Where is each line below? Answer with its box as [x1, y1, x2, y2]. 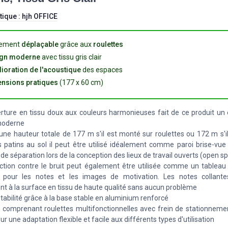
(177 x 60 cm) [58, 78, 103, 87]
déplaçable [21, 40, 59, 48]
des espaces [80, 65, 123, 74]
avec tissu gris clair [40, 52, 102, 61]
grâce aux [58, 40, 93, 48]
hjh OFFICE [21, 12, 58, 20]
